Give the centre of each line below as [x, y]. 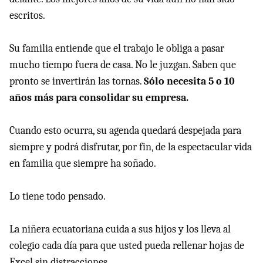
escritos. [27, 16]
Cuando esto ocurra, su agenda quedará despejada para [125, 131]
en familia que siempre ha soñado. [83, 164]
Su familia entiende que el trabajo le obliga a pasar [117, 49]
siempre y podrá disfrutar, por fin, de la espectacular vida [131, 147]
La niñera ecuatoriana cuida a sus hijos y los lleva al [120, 230]
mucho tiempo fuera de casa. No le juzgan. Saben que [123, 65]
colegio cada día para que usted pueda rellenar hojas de [127, 246]
